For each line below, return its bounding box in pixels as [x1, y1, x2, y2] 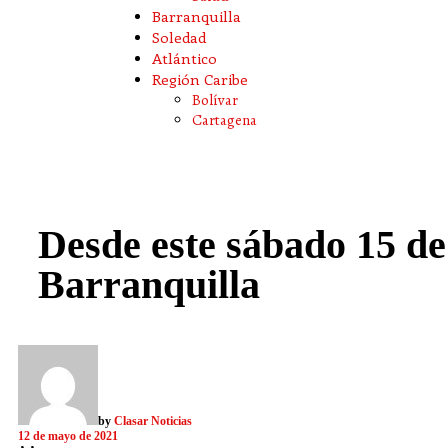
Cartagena [192, 110, 257, 130]
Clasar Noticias [114, 414, 192, 428]
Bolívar [192, 90, 238, 110]
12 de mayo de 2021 [18, 429, 118, 443]
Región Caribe [152, 69, 248, 89]
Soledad [152, 27, 206, 47]
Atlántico [152, 48, 217, 68]
